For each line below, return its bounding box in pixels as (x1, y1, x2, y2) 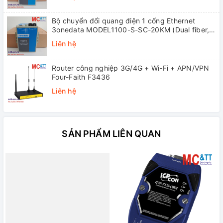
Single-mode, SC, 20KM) (52, 34, 135, 43)
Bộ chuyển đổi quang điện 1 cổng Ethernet (52, 16, 195, 25)
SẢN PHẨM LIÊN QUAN (62, 128, 161, 139)
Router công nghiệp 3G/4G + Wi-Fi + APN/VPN (52, 64, 210, 73)
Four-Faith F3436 (52, 73, 110, 82)
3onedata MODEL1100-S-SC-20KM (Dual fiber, (52, 25, 210, 34)
